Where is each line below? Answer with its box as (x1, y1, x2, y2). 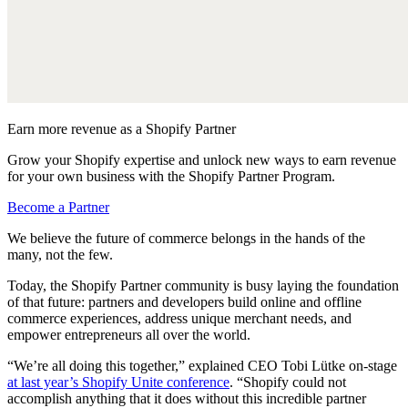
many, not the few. (7, 246, 113, 262)
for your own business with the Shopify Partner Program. (7, 168, 335, 184)
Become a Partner (7, 199, 109, 215)
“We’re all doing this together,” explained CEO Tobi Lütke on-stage (7, 357, 397, 373)
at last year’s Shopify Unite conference (7, 373, 229, 390)
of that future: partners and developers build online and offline (7, 293, 362, 310)
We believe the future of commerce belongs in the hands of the (7, 229, 365, 246)
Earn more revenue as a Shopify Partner (7, 120, 236, 137)
